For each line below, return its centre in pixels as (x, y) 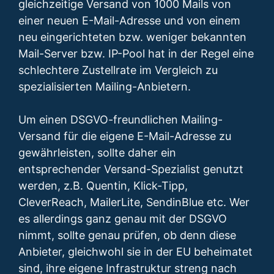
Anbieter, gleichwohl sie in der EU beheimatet (135, 252)
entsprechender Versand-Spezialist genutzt (131, 169)
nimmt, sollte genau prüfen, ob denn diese (127, 235)
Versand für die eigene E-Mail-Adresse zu (125, 136)
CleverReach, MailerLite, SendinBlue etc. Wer (134, 202)
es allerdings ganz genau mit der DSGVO (123, 219)
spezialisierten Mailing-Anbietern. (105, 87)
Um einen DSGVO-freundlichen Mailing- (120, 120)
